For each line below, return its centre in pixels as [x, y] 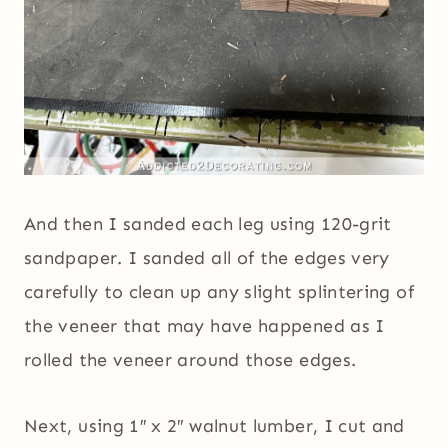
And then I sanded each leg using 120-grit [208, 224]
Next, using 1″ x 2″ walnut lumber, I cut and [214, 426]
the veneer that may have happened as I [204, 326]
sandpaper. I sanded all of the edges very [207, 258]
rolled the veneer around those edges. [190, 360]
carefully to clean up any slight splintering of [219, 292]
